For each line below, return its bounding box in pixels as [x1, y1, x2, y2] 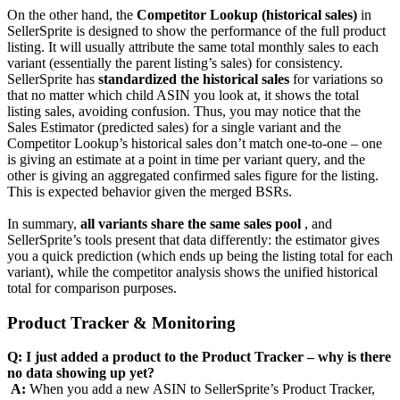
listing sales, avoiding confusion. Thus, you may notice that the [7, 103, 361, 119]
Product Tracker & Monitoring [7, 312, 236, 332]
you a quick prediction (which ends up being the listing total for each [7, 247, 393, 263]
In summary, [7, 215, 80, 231]
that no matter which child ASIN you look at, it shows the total [7, 87, 359, 103]
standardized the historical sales [98, 71, 289, 87]
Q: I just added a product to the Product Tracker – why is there [7, 349, 391, 365]
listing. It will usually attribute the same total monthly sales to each [7, 38, 379, 54]
